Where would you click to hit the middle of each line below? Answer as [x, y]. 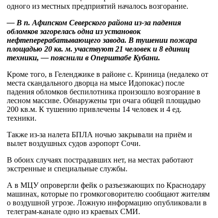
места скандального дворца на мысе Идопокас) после [96, 83]
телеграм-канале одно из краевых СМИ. [73, 211]
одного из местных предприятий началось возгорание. [98, 6]
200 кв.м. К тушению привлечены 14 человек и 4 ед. [94, 109]
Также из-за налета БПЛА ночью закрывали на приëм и [100, 135]
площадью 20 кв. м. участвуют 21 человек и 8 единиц [98, 49]
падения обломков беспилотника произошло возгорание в [104, 92]
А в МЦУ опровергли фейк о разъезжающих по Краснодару [106, 185]
